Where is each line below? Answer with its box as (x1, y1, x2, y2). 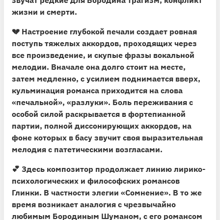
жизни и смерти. (12, 6, 77, 17)
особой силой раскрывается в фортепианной (12, 109, 186, 119)
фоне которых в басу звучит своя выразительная (12, 132, 203, 142)
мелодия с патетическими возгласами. (12, 144, 163, 154)
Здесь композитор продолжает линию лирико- (22, 164, 205, 174)
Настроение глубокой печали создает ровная (22, 26, 197, 36)
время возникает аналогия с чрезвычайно (12, 199, 176, 209)
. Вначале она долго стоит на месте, (47, 61, 186, 72)
